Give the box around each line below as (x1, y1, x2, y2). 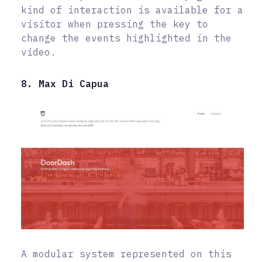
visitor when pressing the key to (21, 18, 208, 30)
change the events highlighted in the (21, 32, 232, 44)
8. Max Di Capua (21, 77, 109, 89)
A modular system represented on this (21, 248, 232, 260)
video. (21, 46, 56, 58)
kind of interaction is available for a (21, 4, 243, 16)
